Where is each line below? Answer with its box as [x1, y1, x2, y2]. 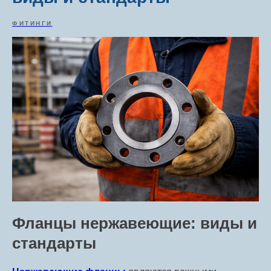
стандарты [12, 234, 96, 253]
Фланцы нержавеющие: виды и [12, 214, 257, 233]
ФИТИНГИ [12, 20, 53, 27]
